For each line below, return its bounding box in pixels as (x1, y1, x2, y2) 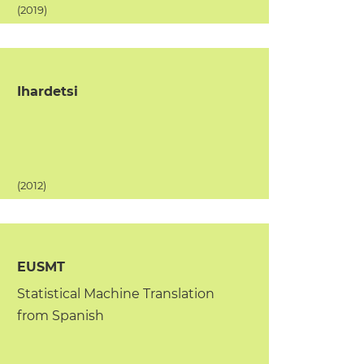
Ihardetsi (16, 84, 78, 99)
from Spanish (16, 308, 104, 323)
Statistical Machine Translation (16, 286, 214, 301)
